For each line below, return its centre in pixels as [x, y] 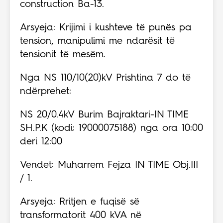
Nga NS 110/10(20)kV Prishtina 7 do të [105, 78]
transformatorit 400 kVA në [81, 216]
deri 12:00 [41, 142]
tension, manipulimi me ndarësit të [97, 42]
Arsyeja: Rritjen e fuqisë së [80, 202]
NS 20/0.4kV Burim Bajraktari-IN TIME [104, 115]
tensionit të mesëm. [63, 55]
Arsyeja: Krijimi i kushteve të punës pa [106, 28]
